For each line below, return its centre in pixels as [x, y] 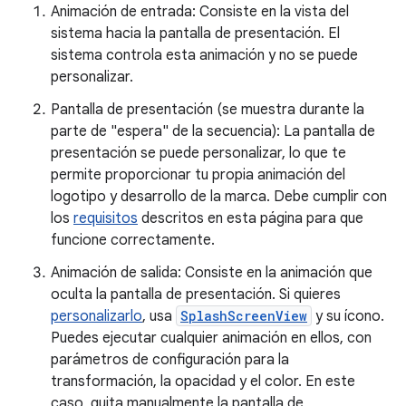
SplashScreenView [244, 315]
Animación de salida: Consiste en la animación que [212, 272]
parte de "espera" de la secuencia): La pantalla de [213, 131]
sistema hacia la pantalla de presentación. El [195, 33]
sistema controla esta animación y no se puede [204, 55]
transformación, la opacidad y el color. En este [203, 381]
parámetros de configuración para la [170, 359]
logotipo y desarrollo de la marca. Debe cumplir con [219, 196]
